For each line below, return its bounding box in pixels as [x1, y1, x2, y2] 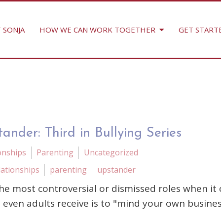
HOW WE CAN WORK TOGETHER [39, 25, 155, 35]
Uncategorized [84, 147, 138, 158]
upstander [97, 164, 136, 175]
